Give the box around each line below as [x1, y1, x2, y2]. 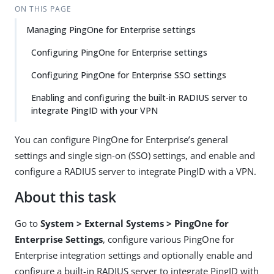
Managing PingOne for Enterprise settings [26, 24, 196, 35]
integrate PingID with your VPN [31, 105, 158, 116]
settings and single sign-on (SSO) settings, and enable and [15, 149, 255, 161]
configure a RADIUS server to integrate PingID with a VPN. [15, 165, 256, 177]
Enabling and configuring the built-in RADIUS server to [31, 92, 248, 103]
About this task [15, 188, 116, 207]
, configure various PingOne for [103, 233, 234, 245]
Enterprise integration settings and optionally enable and [15, 249, 253, 261]
